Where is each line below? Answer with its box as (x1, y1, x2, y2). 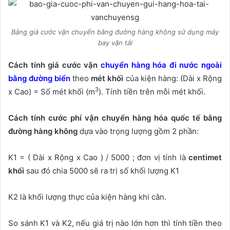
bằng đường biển (8, 73, 71, 83)
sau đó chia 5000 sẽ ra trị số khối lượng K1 (24, 165, 179, 176)
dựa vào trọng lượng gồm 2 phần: (78, 126, 199, 136)
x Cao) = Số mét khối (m (8, 86, 95, 97)
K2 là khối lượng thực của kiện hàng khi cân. (8, 191, 166, 202)
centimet (188, 152, 222, 162)
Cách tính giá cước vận (8, 60, 101, 70)
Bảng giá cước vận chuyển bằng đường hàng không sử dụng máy (11, 27, 219, 36)
